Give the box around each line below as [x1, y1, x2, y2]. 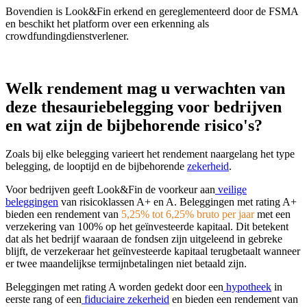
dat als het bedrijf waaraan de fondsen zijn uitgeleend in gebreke [5, 233, 282, 245]
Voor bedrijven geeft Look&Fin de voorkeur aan [5, 184, 215, 196]
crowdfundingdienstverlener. [5, 29, 129, 42]
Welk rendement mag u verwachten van [5, 79, 285, 97]
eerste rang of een [5, 293, 82, 306]
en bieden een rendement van [169, 293, 298, 306]
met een [254, 208, 291, 221]
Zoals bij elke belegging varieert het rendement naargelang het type [5, 148, 295, 160]
